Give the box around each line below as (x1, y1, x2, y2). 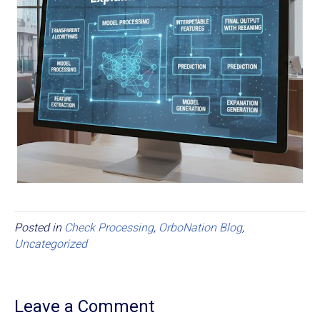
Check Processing (64, 220, 154, 234)
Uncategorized (14, 236, 87, 251)
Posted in (14, 220, 64, 234)
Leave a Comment (14, 296, 154, 316)
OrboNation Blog (159, 220, 242, 234)
